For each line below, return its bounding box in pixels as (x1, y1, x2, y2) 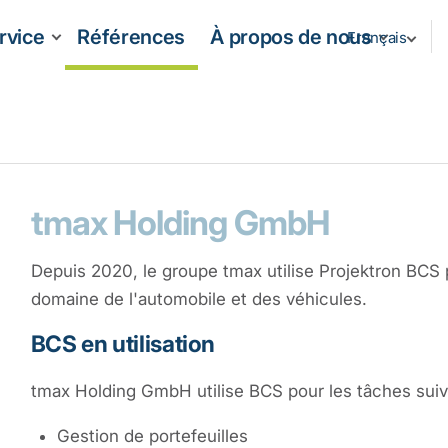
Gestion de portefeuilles (56, 426, 248, 446)
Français (347, 28, 408, 48)
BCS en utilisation (30, 330, 216, 357)
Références (77, 25, 185, 49)
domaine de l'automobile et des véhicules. (30, 289, 367, 309)
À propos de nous (210, 25, 372, 49)
